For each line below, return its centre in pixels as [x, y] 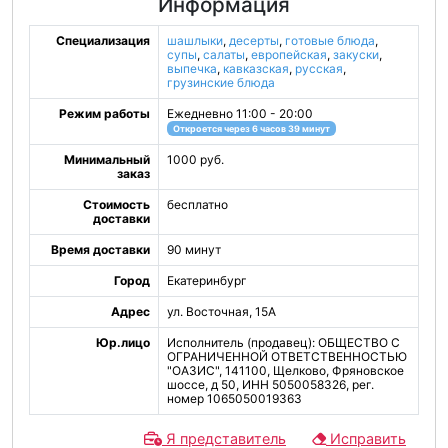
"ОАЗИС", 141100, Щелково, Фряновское [285, 370]
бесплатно [197, 204]
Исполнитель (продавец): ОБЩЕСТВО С [283, 342]
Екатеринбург [207, 280]
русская [319, 68]
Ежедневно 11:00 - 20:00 [240, 113]
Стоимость [116, 204]
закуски [356, 54]
